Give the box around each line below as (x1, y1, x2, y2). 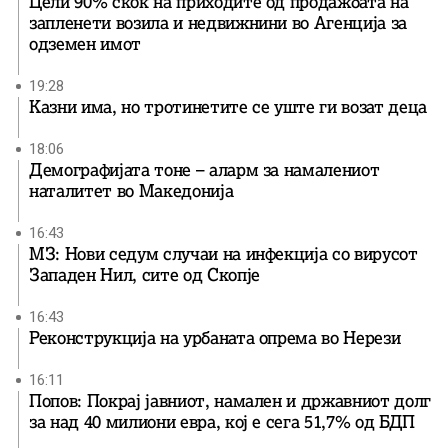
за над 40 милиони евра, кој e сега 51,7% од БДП (29, 411, 416, 434)
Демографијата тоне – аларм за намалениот (29, 159, 380, 182)
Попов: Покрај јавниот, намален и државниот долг (29, 390, 432, 413)
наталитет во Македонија (29, 180, 234, 203)
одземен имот (29, 33, 141, 56)
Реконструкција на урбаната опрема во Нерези (29, 327, 401, 350)
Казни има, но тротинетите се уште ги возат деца (29, 96, 428, 119)
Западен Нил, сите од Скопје (29, 264, 260, 287)
